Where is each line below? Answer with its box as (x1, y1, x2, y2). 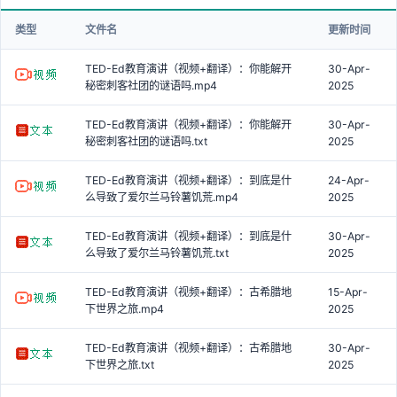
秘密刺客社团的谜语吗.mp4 (85, 78, 217, 92)
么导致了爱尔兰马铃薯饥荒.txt (85, 245, 229, 260)
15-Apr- (328, 284, 368, 299)
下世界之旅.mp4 (85, 301, 164, 315)
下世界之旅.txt (85, 357, 154, 371)
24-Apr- (328, 173, 370, 187)
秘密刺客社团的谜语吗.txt (85, 134, 207, 148)
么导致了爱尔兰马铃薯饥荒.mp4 (85, 190, 238, 204)
